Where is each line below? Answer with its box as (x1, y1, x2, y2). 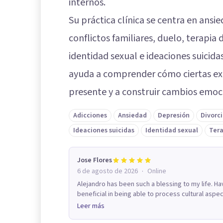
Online (147, 166, 166, 176)
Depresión (158, 110, 190, 120)
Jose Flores (77, 155, 112, 165)
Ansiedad (118, 110, 147, 120)
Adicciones (73, 110, 107, 120)
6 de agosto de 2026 (77, 166, 138, 176)
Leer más (77, 201, 105, 211)
